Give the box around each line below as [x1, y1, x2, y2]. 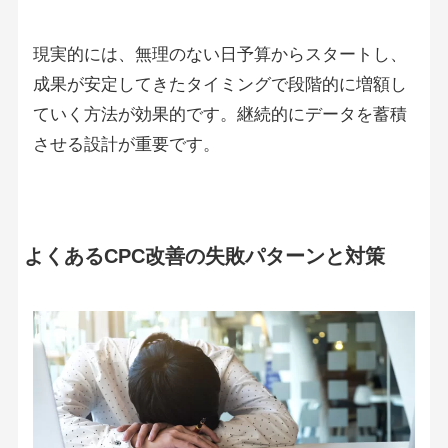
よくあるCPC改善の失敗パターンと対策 [23, 244, 385, 267]
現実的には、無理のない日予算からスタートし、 [32, 45, 407, 65]
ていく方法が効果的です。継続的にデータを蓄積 [32, 105, 407, 125]
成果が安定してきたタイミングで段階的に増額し [32, 75, 407, 95]
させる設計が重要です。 [32, 135, 220, 155]
